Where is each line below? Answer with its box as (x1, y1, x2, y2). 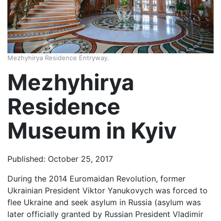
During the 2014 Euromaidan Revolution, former (7, 174, 185, 184)
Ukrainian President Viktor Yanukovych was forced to (7, 185, 208, 196)
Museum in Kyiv (7, 117, 177, 145)
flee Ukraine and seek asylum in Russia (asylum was (7, 197, 201, 208)
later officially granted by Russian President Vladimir (7, 209, 203, 220)
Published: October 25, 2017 (7, 154, 113, 164)
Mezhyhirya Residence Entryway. (7, 54, 110, 62)
